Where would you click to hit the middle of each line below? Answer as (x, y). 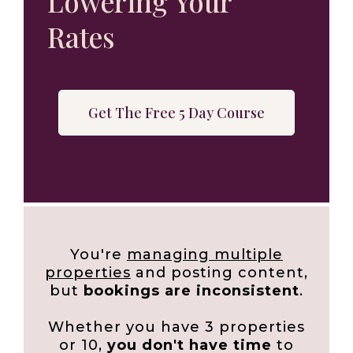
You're (98, 255)
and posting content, (219, 273)
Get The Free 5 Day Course (176, 113)
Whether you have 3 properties (176, 327)
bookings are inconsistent (191, 291)
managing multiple (205, 255)
